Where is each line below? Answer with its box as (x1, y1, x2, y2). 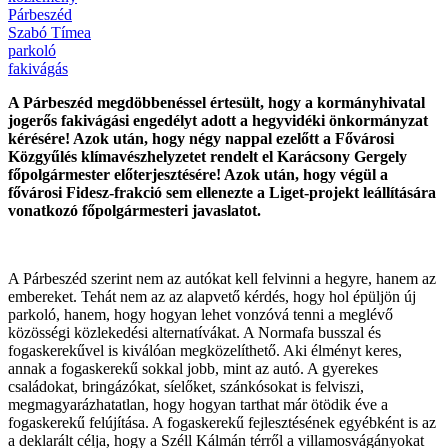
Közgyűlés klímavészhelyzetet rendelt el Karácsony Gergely (8, 147, 407, 165)
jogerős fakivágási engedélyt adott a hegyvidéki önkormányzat (8, 111, 428, 129)
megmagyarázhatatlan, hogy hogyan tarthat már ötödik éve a (8, 395, 388, 413)
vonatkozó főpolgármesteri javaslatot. (8, 201, 261, 219)
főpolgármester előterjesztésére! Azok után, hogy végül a (8, 165, 388, 183)
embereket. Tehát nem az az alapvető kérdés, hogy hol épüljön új (8, 287, 416, 305)
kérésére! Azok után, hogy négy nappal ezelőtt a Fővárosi (8, 129, 394, 147)
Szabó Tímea (8, 23, 91, 41)
